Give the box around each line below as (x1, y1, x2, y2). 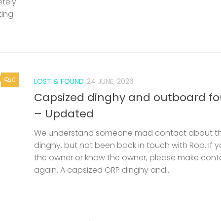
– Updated (34, 106, 94, 122)
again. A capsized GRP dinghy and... (34, 164, 171, 176)
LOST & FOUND (34, 76, 84, 87)
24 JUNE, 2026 (87, 76, 134, 87)
